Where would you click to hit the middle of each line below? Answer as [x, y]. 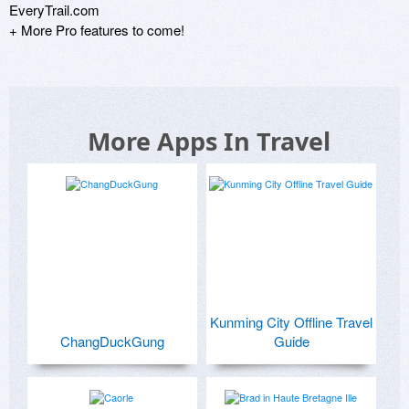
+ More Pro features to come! [97, 29]
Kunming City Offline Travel [291, 321]
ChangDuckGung [112, 341]
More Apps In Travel [209, 141]
